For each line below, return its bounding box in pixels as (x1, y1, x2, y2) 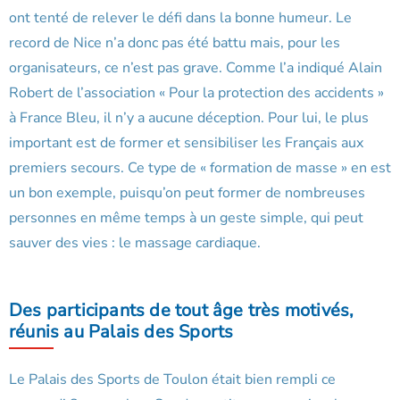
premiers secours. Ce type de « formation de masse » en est (9, 158, 391, 179)
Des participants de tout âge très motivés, (9, 298, 354, 323)
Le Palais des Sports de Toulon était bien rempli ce (9, 370, 336, 390)
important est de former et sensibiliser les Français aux (9, 133, 363, 154)
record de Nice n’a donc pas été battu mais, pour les (9, 33, 340, 54)
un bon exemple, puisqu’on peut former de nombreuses (9, 183, 365, 204)
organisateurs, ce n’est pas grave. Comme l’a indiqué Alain (9, 58, 382, 79)
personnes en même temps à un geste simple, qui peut (9, 208, 363, 229)
